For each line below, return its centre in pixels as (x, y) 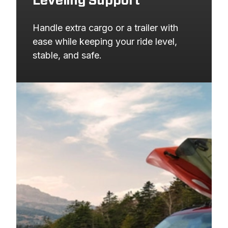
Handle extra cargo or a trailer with (105, 27)
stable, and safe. (67, 55)
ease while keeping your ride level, (105, 41)
